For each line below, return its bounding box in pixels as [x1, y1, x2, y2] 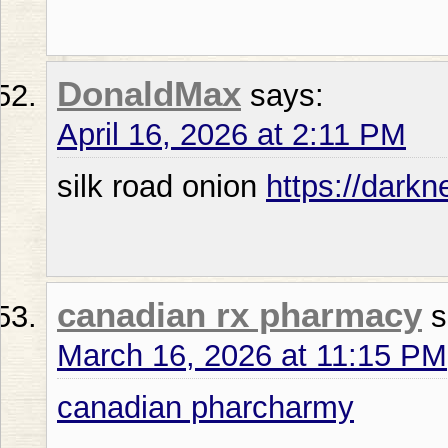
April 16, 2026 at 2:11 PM [57, 116, 406, 152]
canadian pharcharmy [57, 389, 354, 425]
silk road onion [57, 168, 266, 204]
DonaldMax [57, 74, 241, 113]
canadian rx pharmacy [57, 295, 422, 334]
